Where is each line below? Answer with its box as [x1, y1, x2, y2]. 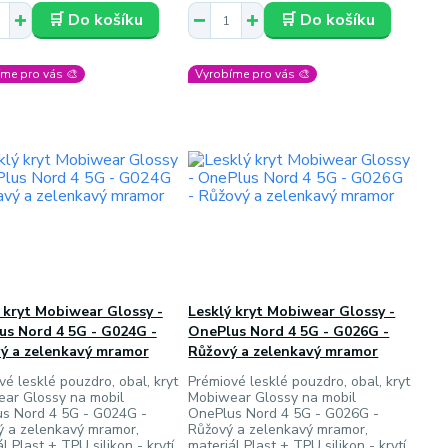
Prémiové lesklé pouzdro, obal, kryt [188, 372, 411, 391]
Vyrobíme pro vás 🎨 [195, 66, 311, 82]
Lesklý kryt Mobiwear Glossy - [188, 302, 396, 321]
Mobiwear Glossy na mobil [188, 388, 357, 407]
